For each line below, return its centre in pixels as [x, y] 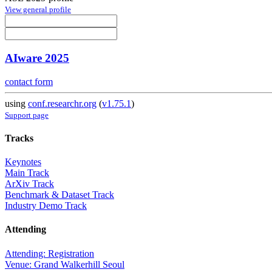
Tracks [19, 138]
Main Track [27, 173]
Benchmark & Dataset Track [59, 195]
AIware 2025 [37, 58]
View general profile [38, 10]
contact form [29, 81]
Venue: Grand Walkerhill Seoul [65, 264]
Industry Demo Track [46, 206]
